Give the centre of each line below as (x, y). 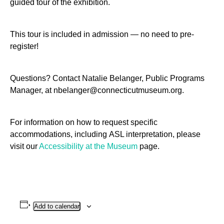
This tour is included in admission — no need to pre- (102, 34)
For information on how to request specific (84, 122)
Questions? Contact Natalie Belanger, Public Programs (107, 78)
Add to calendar (56, 206)
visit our (24, 146)
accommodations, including (59, 134)
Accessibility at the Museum (88, 146)
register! (24, 46)
